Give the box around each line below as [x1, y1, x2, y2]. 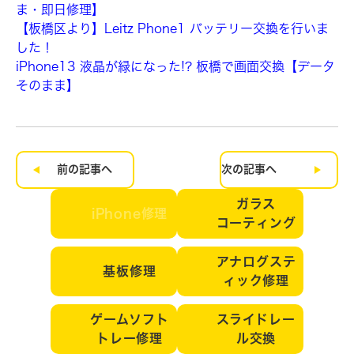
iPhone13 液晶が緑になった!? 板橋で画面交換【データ [16, 59, 335, 73]
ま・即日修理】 [16, 2, 104, 16]
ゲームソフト [90, 313, 169, 326]
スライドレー [217, 313, 296, 326]
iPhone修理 [91, 207, 168, 220]
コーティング [216, 217, 296, 230]
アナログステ [216, 255, 296, 269]
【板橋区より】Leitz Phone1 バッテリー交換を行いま [16, 21, 329, 35]
